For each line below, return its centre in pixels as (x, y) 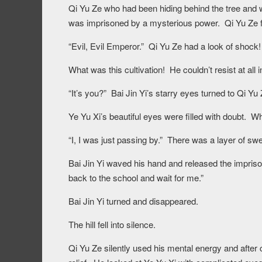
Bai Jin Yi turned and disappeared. (133, 201)
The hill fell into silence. (112, 225)
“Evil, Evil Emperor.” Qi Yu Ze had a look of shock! (165, 46)
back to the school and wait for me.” (136, 178)
